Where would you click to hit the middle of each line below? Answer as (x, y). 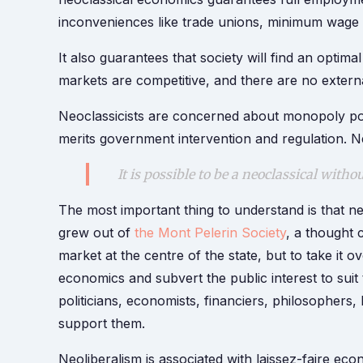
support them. (102, 324)
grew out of (96, 233)
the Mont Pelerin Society (210, 233)
